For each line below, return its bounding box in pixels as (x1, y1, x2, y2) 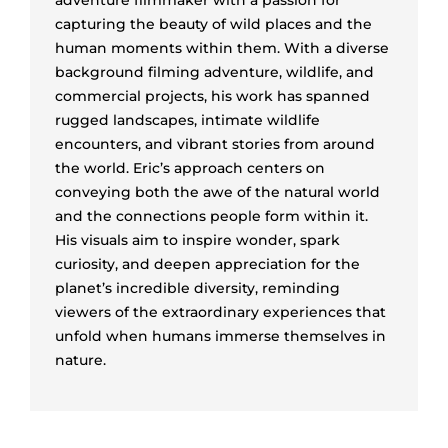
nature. (55, 350, 106, 369)
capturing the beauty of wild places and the (55, 14, 372, 33)
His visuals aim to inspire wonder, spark (55, 230, 340, 249)
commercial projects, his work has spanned (55, 86, 370, 105)
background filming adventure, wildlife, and (55, 62, 374, 81)
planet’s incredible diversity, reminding (55, 278, 340, 297)
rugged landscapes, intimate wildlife (55, 110, 320, 129)
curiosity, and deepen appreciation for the (55, 254, 360, 273)
